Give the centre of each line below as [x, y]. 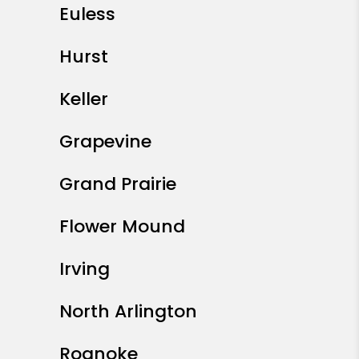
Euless [87, 14]
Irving [85, 269]
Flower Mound [122, 227]
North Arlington [128, 312]
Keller [84, 99]
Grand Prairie [118, 184]
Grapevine [105, 142]
